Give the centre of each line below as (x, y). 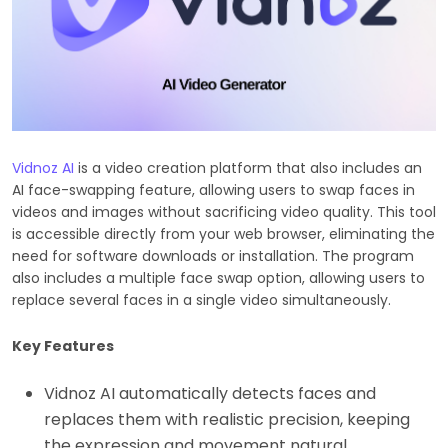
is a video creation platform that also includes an (250, 167)
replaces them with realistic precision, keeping (227, 419)
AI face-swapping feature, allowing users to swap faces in (213, 189)
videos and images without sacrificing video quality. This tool (224, 211)
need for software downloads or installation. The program (213, 255)
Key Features (63, 345)
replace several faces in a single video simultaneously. (201, 299)
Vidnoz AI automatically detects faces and (210, 393)
